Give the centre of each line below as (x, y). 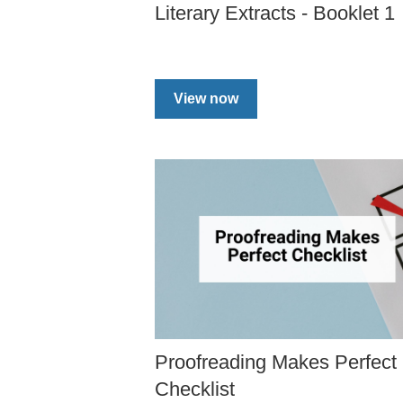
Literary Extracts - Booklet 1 (275, 13)
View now (206, 99)
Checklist (195, 390)
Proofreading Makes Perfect (276, 363)
